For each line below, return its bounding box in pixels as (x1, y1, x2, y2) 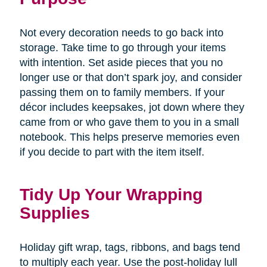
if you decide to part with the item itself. (19, 145, 204, 158)
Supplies (19, 203, 90, 222)
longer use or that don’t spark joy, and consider (19, 71, 242, 83)
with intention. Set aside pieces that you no (19, 56, 223, 69)
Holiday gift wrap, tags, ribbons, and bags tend (19, 241, 240, 253)
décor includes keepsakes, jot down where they (19, 101, 244, 113)
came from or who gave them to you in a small (19, 116, 239, 128)
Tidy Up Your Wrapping (19, 184, 203, 204)
